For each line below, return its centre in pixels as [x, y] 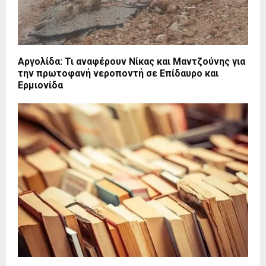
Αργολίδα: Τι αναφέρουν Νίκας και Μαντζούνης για [132, 62]
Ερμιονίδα [40, 85]
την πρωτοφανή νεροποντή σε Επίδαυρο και [118, 74]
